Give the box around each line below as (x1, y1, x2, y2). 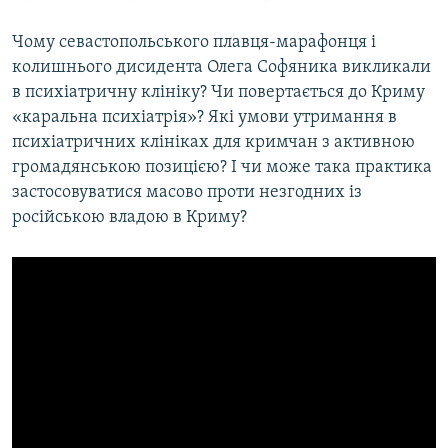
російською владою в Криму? (12, 208, 247, 228)
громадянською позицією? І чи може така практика (12, 158, 432, 178)
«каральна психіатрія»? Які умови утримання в (12, 108, 397, 128)
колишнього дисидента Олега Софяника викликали (12, 58, 431, 78)
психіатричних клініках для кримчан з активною (12, 133, 415, 153)
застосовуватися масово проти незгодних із (12, 183, 362, 203)
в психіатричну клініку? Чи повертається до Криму (12, 83, 425, 103)
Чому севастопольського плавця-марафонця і (12, 33, 376, 53)
